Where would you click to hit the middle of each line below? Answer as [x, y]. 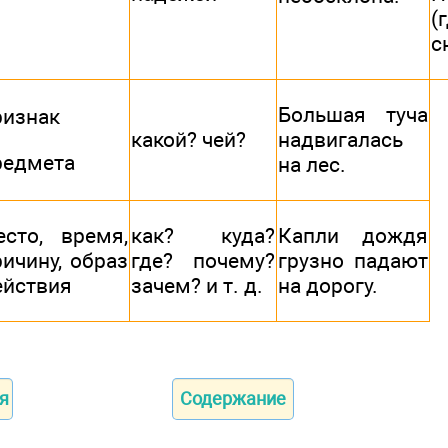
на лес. [312, 165]
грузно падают [353, 261]
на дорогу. [328, 286]
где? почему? [203, 261]
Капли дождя [353, 236]
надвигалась [340, 140]
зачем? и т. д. [197, 286]
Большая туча [353, 115]
